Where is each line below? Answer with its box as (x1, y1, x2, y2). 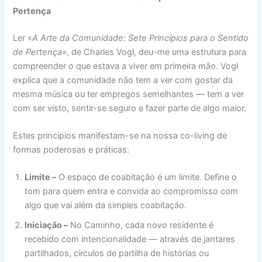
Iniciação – (25, 220, 68, 231)
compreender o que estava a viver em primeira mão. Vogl (13, 60, 239, 71)
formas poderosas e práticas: (13, 144, 130, 156)
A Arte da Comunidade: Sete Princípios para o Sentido (32, 32, 249, 43)
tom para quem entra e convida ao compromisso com (25, 186, 239, 197)
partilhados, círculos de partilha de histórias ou (25, 248, 209, 259)
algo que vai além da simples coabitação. (25, 200, 187, 211)
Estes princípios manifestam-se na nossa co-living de (13, 130, 227, 142)
